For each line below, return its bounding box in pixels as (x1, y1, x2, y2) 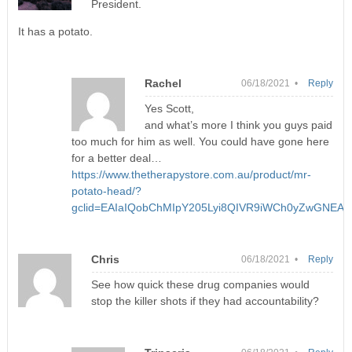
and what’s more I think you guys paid (145, 119, 333, 132)
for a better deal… (71, 152, 163, 165)
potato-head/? (71, 185, 142, 198)
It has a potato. (17, 25, 93, 38)
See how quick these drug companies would (90, 278, 310, 291)
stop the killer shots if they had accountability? (90, 295, 319, 308)
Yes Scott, (145, 102, 195, 115)
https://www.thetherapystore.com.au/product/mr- (71, 168, 312, 181)
